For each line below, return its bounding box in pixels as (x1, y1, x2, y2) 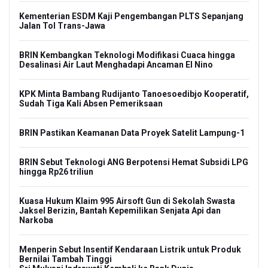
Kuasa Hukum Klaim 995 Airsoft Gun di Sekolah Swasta (19, 196, 235, 206)
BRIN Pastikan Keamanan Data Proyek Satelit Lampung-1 (19, 128, 245, 138)
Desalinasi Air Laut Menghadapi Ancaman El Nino (19, 60, 213, 70)
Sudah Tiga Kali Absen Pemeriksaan (19, 99, 163, 109)
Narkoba (19, 215, 53, 226)
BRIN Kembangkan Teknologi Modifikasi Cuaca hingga (19, 50, 235, 60)
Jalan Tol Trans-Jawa (19, 21, 105, 31)
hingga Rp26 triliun (19, 167, 93, 177)
